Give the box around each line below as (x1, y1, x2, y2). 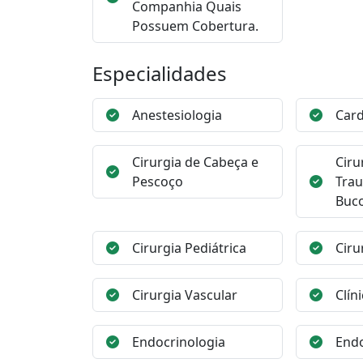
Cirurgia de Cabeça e (132, 153, 258, 171)
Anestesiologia (132, 106, 222, 124)
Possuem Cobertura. (132, 17, 258, 35)
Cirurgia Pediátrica (132, 239, 246, 257)
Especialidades (92, 60, 227, 87)
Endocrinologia (132, 333, 225, 351)
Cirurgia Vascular (132, 286, 237, 304)
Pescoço (132, 173, 183, 190)
